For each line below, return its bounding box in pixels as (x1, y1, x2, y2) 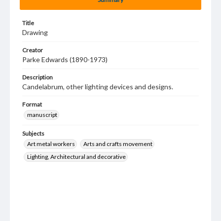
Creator (22, 46, 43, 54)
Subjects (22, 130, 44, 137)
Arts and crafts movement (83, 140, 152, 147)
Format (22, 101, 42, 108)
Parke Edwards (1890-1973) (22, 55, 108, 64)
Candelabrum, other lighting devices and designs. (22, 82, 173, 91)
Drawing (22, 28, 48, 37)
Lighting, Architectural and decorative (27, 153, 126, 160)
